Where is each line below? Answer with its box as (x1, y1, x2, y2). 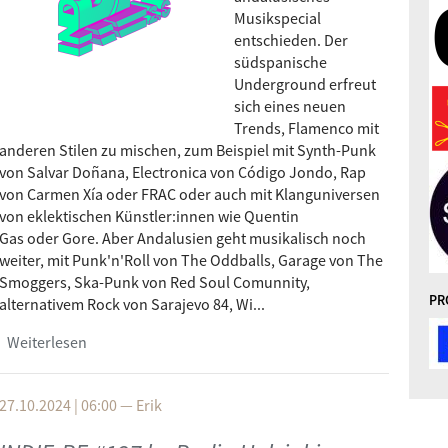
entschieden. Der (234, 30, 348, 50)
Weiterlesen (7, 332, 87, 352)
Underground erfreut (234, 74, 376, 94)
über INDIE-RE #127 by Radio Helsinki (87, 332, 333, 352)
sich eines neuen (234, 96, 346, 116)
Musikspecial (234, 8, 321, 28)
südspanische (234, 52, 327, 72)
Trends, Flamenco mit (234, 118, 379, 138)
